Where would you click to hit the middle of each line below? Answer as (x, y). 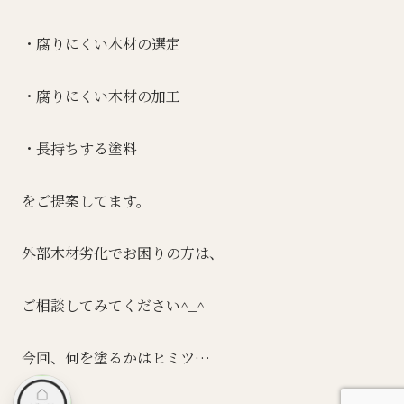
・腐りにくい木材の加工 (101, 96)
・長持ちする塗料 (79, 148)
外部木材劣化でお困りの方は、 (123, 252)
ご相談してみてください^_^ (113, 305)
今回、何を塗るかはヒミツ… (116, 357)
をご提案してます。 (86, 200)
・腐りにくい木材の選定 (101, 43)
